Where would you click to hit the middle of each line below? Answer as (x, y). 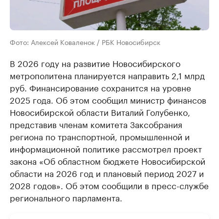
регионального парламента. (66, 197)
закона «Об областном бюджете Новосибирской (108, 160)
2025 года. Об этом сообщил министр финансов (108, 99)
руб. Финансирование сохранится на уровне (100, 87)
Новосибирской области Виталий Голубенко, (100, 111)
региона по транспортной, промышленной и (100, 136)
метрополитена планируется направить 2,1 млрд (107, 75)
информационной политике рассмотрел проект (106, 148)
